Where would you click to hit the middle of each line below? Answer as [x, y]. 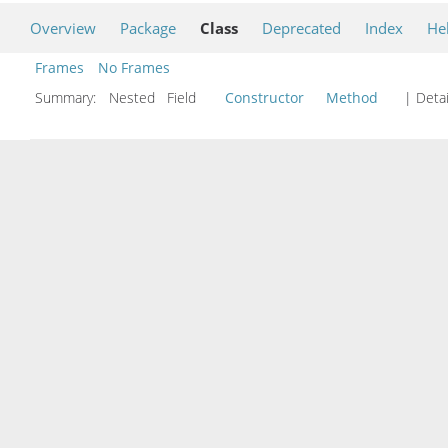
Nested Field [162, 98]
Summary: [67, 98]
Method [352, 98]
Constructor [264, 98]
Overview [63, 28]
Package [148, 28]
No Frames [134, 68]
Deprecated [301, 28]
